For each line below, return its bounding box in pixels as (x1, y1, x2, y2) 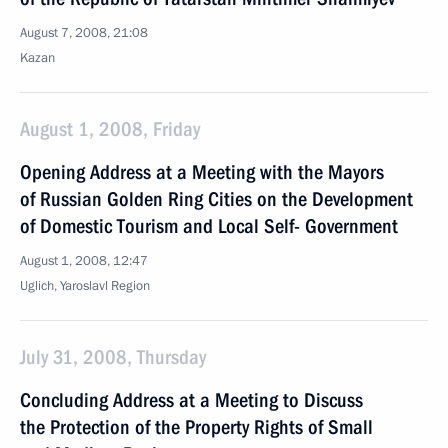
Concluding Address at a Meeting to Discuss (20, 388, 363, 412)
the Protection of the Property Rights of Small (20, 415, 373, 439)
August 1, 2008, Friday (20, 117, 200, 141)
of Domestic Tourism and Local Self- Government (20, 214, 398, 238)
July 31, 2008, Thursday (20, 345, 206, 369)
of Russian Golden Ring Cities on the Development (20, 187, 413, 211)
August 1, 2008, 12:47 (20, 252, 148, 270)
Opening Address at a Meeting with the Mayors (20, 160, 384, 184)
